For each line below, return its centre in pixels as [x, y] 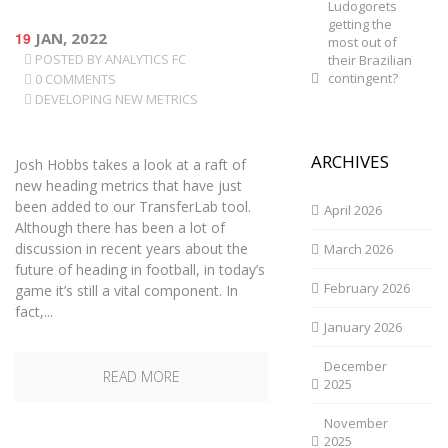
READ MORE [141, 376]
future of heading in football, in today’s [140, 269]
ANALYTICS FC [145, 59]
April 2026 [352, 210]
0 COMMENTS [75, 79]
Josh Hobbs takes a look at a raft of [130, 164]
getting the [359, 24]
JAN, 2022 [69, 38]
